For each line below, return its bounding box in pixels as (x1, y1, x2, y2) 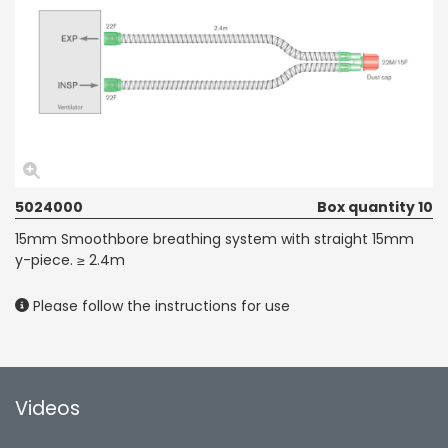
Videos (15, 394, 80, 422)
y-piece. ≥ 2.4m (15, 249, 125, 270)
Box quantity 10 (317, 196, 433, 217)
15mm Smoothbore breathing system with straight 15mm (15, 228, 414, 249)
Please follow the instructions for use (29, 295, 290, 316)
